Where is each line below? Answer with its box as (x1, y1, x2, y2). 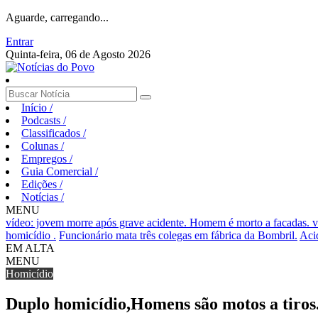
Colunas (21, 140, 61, 152)
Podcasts (21, 114, 63, 126)
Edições (21, 178, 60, 190)
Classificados (21, 127, 83, 139)
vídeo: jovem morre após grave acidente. (6, 216, 190, 229)
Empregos (21, 153, 70, 165)
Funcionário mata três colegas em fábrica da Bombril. (59, 229, 297, 241)
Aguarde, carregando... (6, 11, 109, 23)
